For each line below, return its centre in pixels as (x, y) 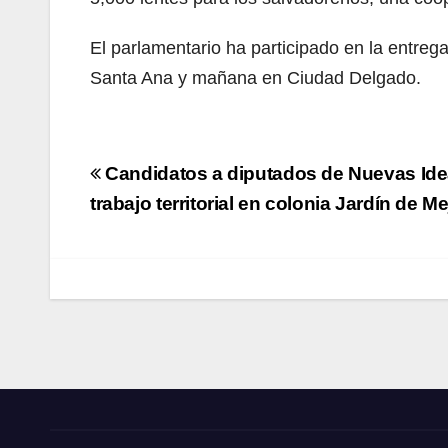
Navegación (179, 176)
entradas (155, 246)
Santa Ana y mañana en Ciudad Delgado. (255, 78)
